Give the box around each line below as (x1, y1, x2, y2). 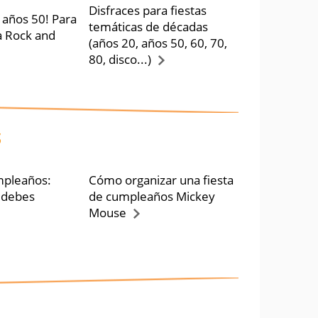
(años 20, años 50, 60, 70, (88, 35, 227, 51)
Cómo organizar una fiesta (88, 172, 234, 188)
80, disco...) (88, 51, 151, 67)
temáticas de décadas (88, 18, 208, 35)
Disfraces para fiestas (88, 2, 207, 18)
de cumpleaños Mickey (88, 188, 215, 204)
